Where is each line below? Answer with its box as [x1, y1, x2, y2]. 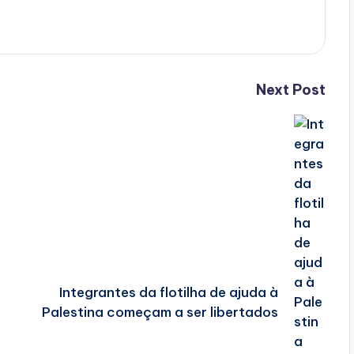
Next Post [255, 81, 326, 100]
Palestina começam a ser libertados [41, 303, 278, 321]
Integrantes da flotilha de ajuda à [58, 283, 278, 301]
